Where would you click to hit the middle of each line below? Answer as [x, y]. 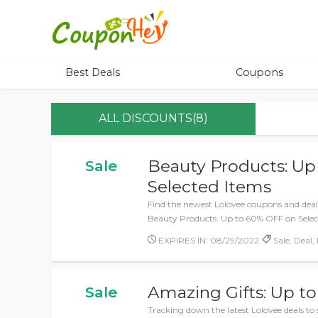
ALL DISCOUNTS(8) [153, 118]
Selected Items [210, 187]
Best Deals [93, 72]
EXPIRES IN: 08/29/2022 [208, 240]
